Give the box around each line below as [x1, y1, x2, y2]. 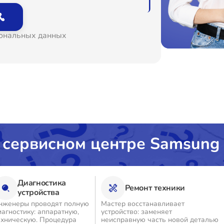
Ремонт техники [124, 182, 185, 193]
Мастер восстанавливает [100, 199, 184, 208]
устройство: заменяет [100, 207, 172, 216]
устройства [17, 187, 59, 198]
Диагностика [17, 177, 66, 188]
